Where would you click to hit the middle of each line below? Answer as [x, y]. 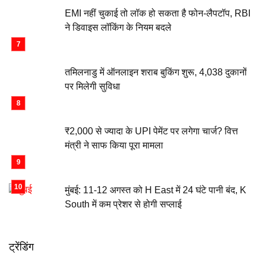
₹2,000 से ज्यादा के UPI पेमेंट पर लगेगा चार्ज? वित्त [151, 131]
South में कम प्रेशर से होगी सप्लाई [123, 204]
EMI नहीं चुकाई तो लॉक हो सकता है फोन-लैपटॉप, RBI [158, 13]
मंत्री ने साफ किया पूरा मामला [114, 145]
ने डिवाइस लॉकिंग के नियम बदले [118, 27]
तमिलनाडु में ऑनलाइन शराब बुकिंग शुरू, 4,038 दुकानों [156, 72]
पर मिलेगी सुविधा [93, 86]
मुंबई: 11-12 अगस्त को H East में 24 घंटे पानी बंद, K [156, 190]
